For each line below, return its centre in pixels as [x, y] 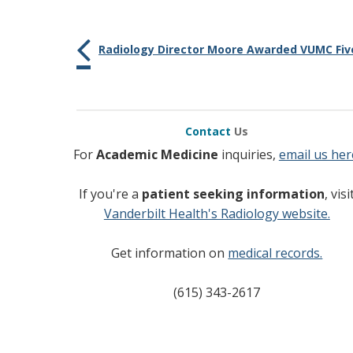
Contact [210, 131]
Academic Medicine [157, 154]
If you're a [111, 194]
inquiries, [248, 154]
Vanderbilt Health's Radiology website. [217, 214]
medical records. [275, 253]
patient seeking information [234, 194]
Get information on [170, 253]
